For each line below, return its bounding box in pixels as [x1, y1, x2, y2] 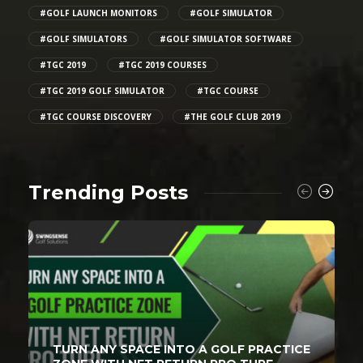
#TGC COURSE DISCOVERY [40, 111, 152, 123]
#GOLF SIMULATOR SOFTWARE [160, 33, 292, 45]
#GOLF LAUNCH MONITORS [40, 7, 157, 19]
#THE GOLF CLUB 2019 [184, 111, 280, 123]
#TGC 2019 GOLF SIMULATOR [40, 85, 164, 97]
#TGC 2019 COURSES [118, 59, 207, 71]
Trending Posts [28, 181, 188, 205]
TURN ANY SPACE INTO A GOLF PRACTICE [53, 341, 310, 357]
